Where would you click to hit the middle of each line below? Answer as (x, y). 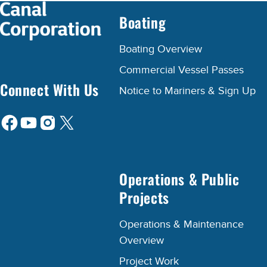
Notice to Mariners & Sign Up (187, 91)
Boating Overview (161, 49)
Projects (144, 198)
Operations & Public (179, 179)
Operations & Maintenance (181, 225)
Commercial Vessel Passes (181, 70)
